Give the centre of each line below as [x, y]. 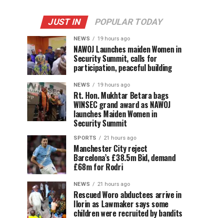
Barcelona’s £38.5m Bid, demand [125, 158]
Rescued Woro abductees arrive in [127, 195]
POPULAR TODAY [128, 22]
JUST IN [64, 22]
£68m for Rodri [98, 167]
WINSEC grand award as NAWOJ [122, 105]
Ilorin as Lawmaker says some [121, 204]
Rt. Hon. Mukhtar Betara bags [121, 96]
